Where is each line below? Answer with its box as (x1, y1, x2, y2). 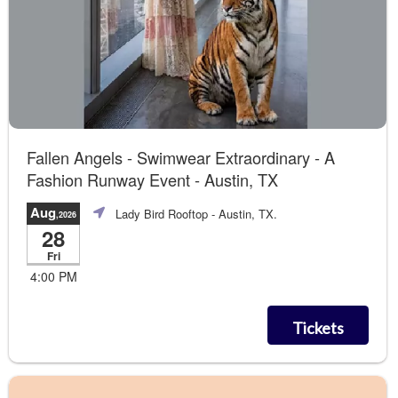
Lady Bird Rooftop (115, 204, 208, 222)
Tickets (292, 318, 344, 338)
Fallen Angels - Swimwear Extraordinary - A (27, 145, 335, 169)
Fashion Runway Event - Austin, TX (27, 167, 278, 191)
